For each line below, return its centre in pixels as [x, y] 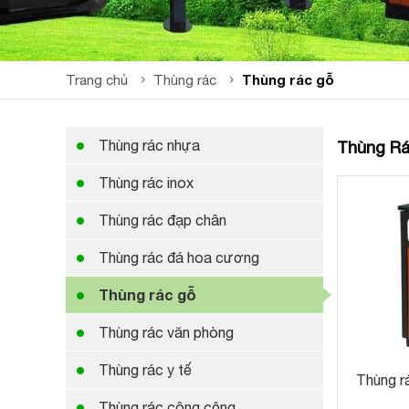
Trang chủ [97, 80]
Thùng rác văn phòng [166, 332]
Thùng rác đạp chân [163, 220]
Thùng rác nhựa [149, 145]
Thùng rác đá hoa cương [179, 257]
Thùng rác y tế [145, 370]
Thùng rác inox [146, 183]
